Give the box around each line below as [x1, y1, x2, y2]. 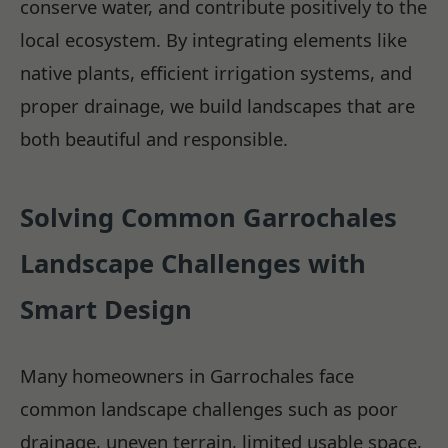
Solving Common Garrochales [20, 200, 397, 236]
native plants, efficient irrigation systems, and [20, 60, 412, 86]
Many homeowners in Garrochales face [20, 362, 354, 388]
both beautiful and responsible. [20, 126, 288, 152]
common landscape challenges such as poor [20, 395, 398, 421]
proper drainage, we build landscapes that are [20, 93, 415, 119]
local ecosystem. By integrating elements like [20, 27, 407, 53]
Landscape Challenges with [20, 246, 366, 282]
